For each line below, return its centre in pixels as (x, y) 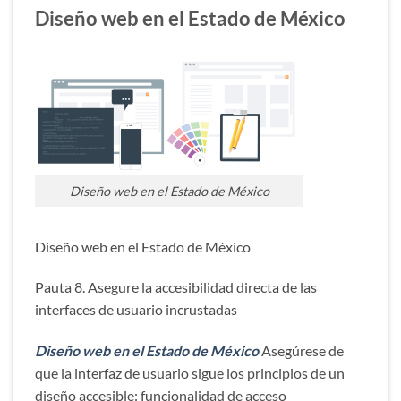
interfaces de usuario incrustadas (136, 310)
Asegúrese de (303, 351)
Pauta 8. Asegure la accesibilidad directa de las (176, 287)
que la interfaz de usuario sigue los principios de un (190, 373)
